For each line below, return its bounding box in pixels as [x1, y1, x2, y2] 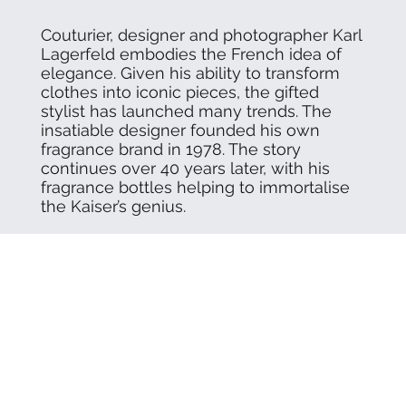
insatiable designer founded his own [40, 120, 320, 140]
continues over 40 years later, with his [40, 158, 330, 178]
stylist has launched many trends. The [40, 101, 332, 121]
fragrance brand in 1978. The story [40, 139, 301, 159]
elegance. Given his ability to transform [40, 63, 340, 82]
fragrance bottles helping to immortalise [40, 177, 350, 197]
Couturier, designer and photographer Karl [40, 24, 362, 44]
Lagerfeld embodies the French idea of [40, 43, 342, 63]
